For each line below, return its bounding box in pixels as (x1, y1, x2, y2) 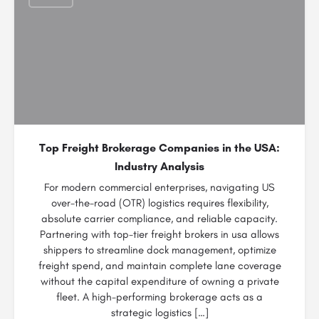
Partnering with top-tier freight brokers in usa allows (40, 228, 279, 241)
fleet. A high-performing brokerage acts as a (56, 291, 263, 303)
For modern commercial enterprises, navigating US (44, 181, 275, 194)
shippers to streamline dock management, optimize (43, 244, 276, 256)
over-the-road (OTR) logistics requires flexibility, (51, 197, 268, 209)
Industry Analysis (115, 159, 204, 173)
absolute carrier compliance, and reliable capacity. (41, 212, 278, 225)
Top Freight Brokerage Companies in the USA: (39, 141, 280, 155)
